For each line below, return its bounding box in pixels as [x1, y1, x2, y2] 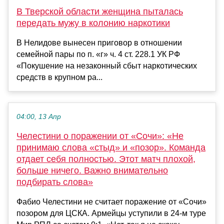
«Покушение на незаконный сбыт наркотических [16, 61, 197, 70]
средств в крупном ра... [16, 72, 102, 81]
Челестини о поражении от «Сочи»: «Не [16, 130, 183, 141]
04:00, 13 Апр [16, 112, 61, 120]
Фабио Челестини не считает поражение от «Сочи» [16, 197, 206, 206]
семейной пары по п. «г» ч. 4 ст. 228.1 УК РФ [16, 49, 180, 58]
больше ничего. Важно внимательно [16, 165, 168, 175]
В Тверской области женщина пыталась [16, 6, 183, 16]
